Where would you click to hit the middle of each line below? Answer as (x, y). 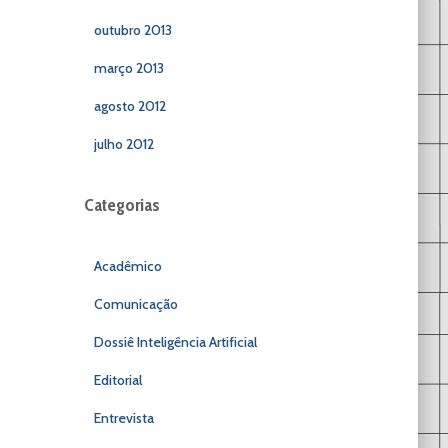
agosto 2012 (129, 106)
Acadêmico (127, 266)
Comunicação (135, 304)
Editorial (117, 380)
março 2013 (128, 68)
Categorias (121, 205)
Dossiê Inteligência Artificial (175, 342)
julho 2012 (123, 144)
